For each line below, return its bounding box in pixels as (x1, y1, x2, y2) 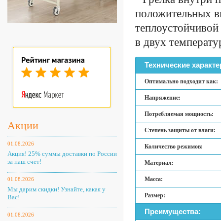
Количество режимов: (145, 143, 203, 150)
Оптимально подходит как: (145, 78, 218, 85)
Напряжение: (145, 94, 181, 101)
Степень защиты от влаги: (145, 127, 216, 134)
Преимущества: (145, 207, 201, 216)
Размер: (145, 192, 165, 199)
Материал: (145, 159, 174, 166)
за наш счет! (7, 158, 41, 165)
